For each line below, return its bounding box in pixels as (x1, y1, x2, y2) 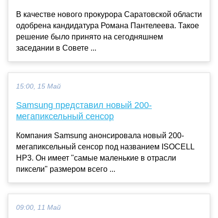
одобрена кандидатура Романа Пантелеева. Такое (16, 21, 199, 30)
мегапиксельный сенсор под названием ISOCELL (16, 143, 195, 151)
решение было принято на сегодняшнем (16, 33, 163, 41)
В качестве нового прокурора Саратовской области (16, 10, 202, 19)
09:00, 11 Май (16, 204, 61, 212)
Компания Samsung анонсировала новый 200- (16, 131, 184, 140)
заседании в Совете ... (16, 44, 96, 53)
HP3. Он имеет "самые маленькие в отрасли (16, 154, 176, 163)
